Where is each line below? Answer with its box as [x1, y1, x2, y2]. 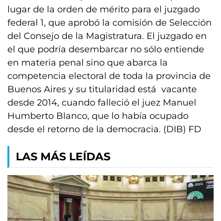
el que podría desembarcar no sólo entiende [7, 44, 204, 55]
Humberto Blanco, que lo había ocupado [7, 110, 188, 121]
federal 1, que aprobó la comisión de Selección [7, 17, 212, 28]
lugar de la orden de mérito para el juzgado [7, 4, 200, 15]
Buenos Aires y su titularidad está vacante [7, 84, 197, 95]
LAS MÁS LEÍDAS [16, 150, 110, 163]
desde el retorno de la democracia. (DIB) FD [7, 124, 201, 135]
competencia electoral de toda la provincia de [7, 71, 211, 81]
